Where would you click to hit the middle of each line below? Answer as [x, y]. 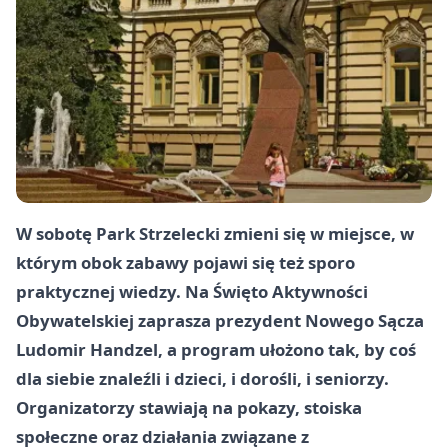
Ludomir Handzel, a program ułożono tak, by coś [216, 349]
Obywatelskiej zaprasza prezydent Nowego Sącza [220, 320]
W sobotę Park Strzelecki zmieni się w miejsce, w [215, 233]
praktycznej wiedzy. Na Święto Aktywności [192, 291]
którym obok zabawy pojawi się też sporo [185, 262]
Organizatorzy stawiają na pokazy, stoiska [189, 407]
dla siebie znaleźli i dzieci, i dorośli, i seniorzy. [202, 378]
